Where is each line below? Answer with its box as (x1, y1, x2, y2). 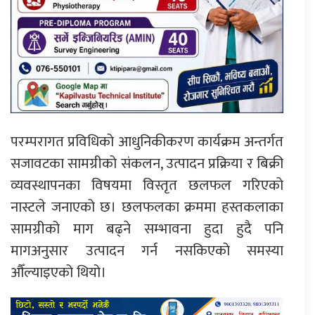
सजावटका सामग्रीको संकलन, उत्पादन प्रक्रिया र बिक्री (11, 150, 283, 176)
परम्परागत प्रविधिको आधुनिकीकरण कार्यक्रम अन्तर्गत (11, 129, 283, 154)
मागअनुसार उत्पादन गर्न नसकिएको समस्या (11, 238, 283, 263)
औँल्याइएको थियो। (11, 259, 106, 285)
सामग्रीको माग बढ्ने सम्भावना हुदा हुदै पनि (11, 216, 283, 241)
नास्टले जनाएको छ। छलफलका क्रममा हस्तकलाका (11, 194, 283, 219)
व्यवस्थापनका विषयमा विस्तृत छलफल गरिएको (11, 172, 283, 198)
